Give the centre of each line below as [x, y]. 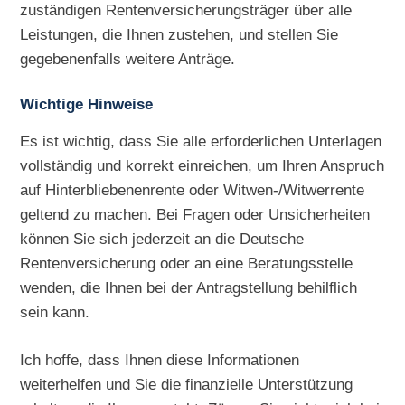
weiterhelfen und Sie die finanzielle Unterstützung [187, 384]
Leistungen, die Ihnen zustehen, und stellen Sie [179, 34]
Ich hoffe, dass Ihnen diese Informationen [160, 359]
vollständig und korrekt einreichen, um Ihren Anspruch [202, 165]
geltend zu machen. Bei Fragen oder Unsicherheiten [195, 214]
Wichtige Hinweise [87, 104]
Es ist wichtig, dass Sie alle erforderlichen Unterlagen [201, 141]
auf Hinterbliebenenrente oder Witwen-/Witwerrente [193, 189]
